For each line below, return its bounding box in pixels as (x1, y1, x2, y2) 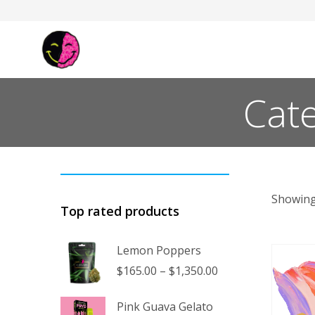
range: (217, 278, 251, 295)
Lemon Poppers (117, 242, 201, 258)
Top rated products (60, 202, 179, 220)
